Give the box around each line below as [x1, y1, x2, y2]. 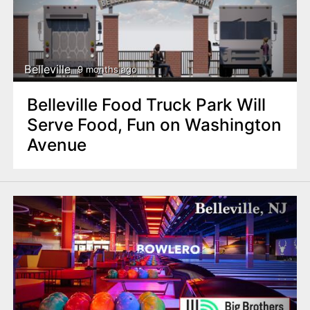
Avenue [26, 134, 86, 156]
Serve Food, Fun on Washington [26, 114, 282, 136]
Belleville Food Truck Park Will [26, 94, 266, 116]
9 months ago [77, 63, 137, 75]
